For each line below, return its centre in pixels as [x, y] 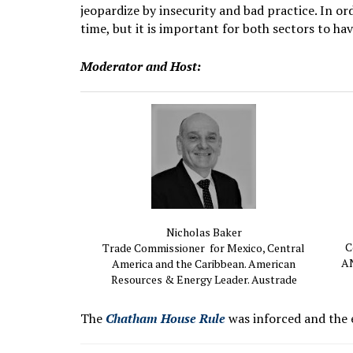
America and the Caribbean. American [204, 264]
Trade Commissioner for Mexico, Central [204, 248]
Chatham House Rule [165, 319]
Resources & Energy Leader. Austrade [204, 280]
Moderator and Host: [142, 67]
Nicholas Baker [204, 232]
